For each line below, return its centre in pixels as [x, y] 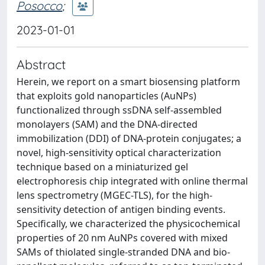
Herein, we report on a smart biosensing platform [128, 82]
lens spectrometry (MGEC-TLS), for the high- [114, 195]
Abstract [41, 64]
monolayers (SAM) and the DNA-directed [107, 124]
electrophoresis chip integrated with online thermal [132, 181]
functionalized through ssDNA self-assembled [119, 110]
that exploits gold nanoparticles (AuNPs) [106, 96]
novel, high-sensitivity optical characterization [119, 153]
